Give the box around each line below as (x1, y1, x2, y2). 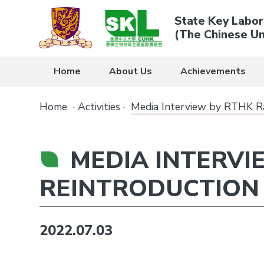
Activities (78, 100, 121, 114)
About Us (109, 65, 153, 78)
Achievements (180, 65, 246, 78)
